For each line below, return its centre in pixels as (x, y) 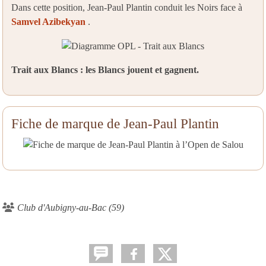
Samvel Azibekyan (50, 21)
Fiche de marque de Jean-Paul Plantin (115, 124)
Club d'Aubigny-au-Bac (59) (71, 207)
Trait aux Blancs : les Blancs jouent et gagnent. (105, 70)
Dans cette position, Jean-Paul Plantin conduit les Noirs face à (127, 7)
